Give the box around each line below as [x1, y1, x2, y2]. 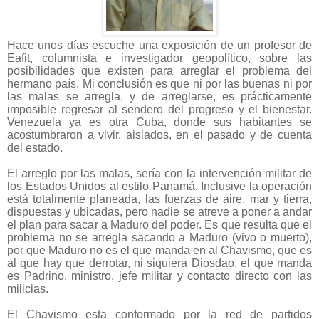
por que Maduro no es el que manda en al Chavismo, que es [7, 244, 312, 257]
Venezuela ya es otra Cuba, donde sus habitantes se [7, 116, 312, 129]
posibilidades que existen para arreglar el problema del [7, 65, 312, 78]
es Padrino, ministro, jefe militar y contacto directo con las [7, 270, 312, 283]
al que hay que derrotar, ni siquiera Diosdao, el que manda [7, 257, 312, 270]
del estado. [7, 142, 63, 155]
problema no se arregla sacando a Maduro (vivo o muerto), [7, 231, 312, 244]
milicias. [7, 283, 48, 296]
